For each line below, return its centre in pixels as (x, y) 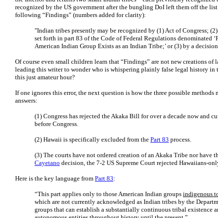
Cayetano (47, 163)
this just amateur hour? (45, 77)
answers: (26, 100)
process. (181, 139)
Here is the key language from (55, 178)
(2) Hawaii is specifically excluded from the (92, 139)
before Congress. (56, 124)
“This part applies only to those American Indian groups (109, 194)
